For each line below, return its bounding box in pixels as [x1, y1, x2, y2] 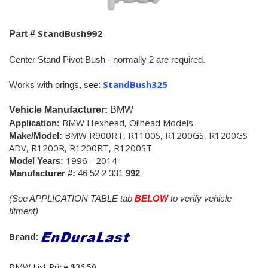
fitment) [9, 205, 38, 216]
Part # [9, 28, 35, 39]
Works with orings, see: [9, 79, 103, 90]
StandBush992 [38, 27, 102, 39]
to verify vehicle [168, 193, 232, 203]
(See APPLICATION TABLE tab [9, 193, 135, 203]
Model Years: [9, 155, 63, 166]
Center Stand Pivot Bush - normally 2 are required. [9, 54, 205, 65]
